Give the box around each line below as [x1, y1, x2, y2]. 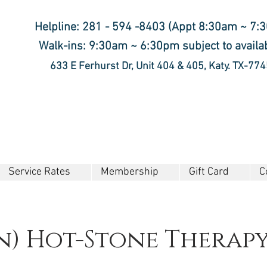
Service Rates [8, 166, 70, 178]
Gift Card [189, 166, 229, 178]
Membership [101, 166, 159, 178]
